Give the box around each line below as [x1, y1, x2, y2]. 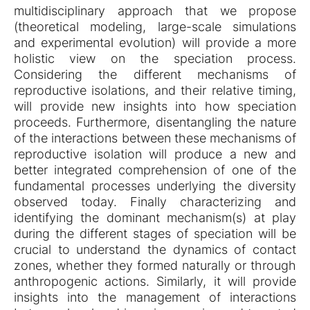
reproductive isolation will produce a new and [14, 147, 296, 161]
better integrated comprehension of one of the [14, 163, 296, 177]
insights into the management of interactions [14, 290, 296, 304]
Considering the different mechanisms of [14, 67, 296, 82]
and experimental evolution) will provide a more [14, 35, 296, 50]
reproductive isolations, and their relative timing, [14, 83, 296, 98]
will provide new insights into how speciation [14, 99, 296, 113]
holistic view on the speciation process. [14, 51, 296, 66]
